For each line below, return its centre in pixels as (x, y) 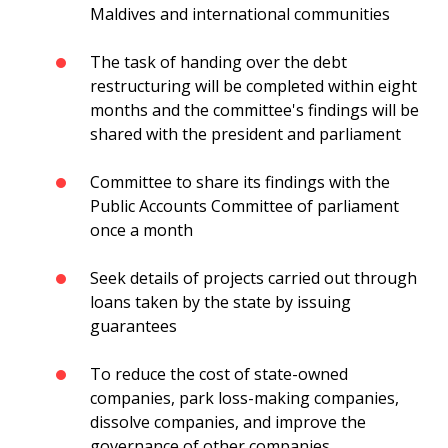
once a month (141, 230)
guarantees (133, 326)
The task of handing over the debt (218, 62)
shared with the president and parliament (245, 134)
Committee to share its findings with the (240, 182)
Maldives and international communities (240, 14)
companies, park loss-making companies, (244, 398)
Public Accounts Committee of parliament (244, 206)
